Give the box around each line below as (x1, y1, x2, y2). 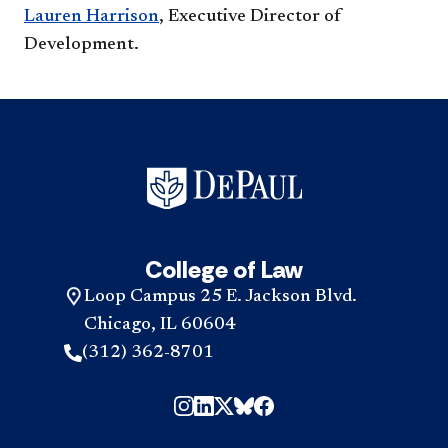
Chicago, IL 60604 (84, 316, 236, 334)
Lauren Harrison (24, 8, 159, 26)
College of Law (145, 254, 303, 285)
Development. (24, 36, 139, 54)
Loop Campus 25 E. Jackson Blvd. (84, 288, 357, 306)
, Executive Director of (159, 8, 342, 26)
